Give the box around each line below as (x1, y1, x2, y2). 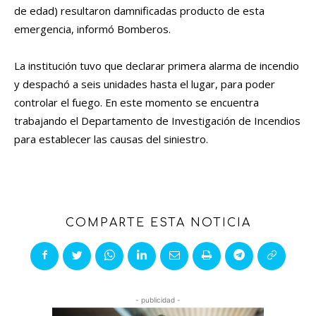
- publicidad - (135, 296, 181, 305)
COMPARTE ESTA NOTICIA (65, 217, 251, 230)
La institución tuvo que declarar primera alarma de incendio (14, 59, 299, 73)
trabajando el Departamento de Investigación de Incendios (14, 114, 300, 128)
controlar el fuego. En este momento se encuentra (14, 95, 259, 110)
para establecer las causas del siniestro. (14, 132, 208, 147)
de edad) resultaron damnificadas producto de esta (14, 4, 265, 18)
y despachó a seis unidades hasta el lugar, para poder (14, 77, 275, 92)
